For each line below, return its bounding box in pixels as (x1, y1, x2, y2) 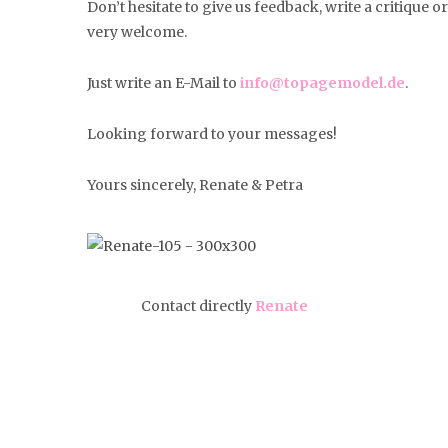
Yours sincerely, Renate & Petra (87, 176, 303, 195)
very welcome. (87, 23, 187, 42)
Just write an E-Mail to (87, 74, 240, 93)
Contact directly (87, 297, 255, 316)
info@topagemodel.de (240, 74, 405, 93)
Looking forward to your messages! (87, 125, 337, 144)
